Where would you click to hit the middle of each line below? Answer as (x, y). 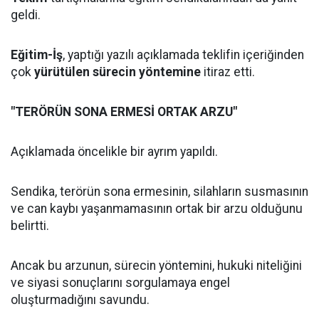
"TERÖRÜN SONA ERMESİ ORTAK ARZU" (124, 112)
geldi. (26, 15)
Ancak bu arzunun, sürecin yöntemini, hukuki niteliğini (156, 266)
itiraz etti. (228, 72)
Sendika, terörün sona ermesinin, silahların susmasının (159, 192)
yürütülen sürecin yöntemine (117, 72)
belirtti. (30, 226)
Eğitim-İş (37, 55)
